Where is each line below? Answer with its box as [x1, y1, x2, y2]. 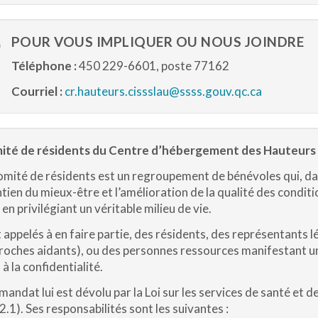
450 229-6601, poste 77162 [76, 58, 229, 73]
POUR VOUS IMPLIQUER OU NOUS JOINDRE [11, 33, 304, 50]
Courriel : [11, 84, 62, 99]
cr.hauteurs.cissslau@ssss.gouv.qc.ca [64, 84, 262, 99]
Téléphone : [11, 58, 77, 73]
